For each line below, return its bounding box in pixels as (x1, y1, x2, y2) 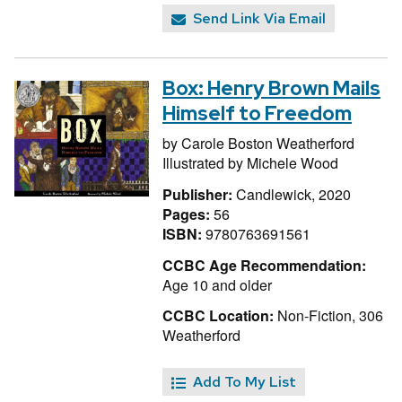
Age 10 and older (162, 274, 272, 295)
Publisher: (162, 183, 236, 205)
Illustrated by (162, 152, 247, 173)
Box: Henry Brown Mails (162, 74, 380, 101)
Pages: (162, 203, 214, 224)
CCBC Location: (162, 305, 274, 327)
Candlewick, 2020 (236, 183, 351, 205)
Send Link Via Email (193, 9, 326, 29)
